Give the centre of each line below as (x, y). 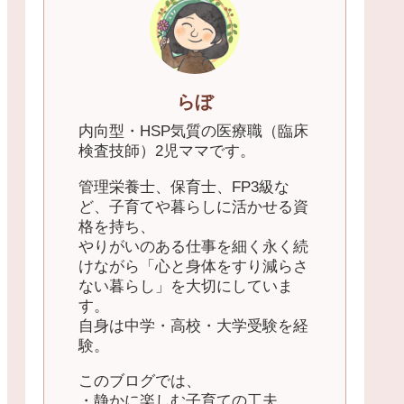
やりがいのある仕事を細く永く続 (193, 246)
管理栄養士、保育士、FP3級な (184, 187)
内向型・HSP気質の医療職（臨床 (193, 132)
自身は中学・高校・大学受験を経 (193, 326)
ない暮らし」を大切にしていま (186, 286)
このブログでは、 (140, 381)
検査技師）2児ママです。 (167, 151)
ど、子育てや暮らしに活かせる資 (193, 207)
